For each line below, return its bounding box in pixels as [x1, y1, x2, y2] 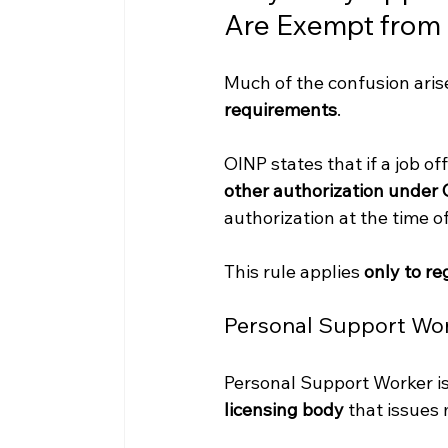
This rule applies [223, 260, 364, 284]
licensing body [223, 398, 344, 422]
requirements [223, 98, 337, 122]
